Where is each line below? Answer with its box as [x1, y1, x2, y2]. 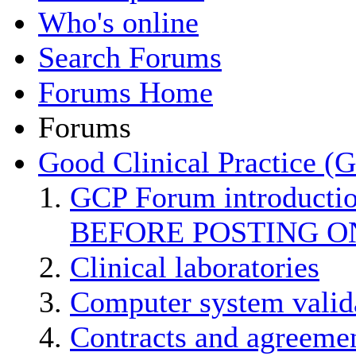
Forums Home [38, 75, 213, 109]
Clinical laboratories [70, 250, 319, 284]
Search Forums [38, 40, 222, 74]
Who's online [38, 5, 199, 39]
